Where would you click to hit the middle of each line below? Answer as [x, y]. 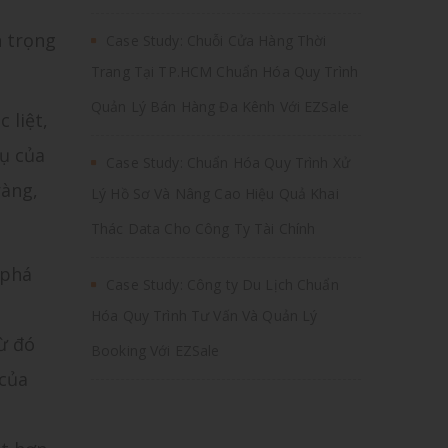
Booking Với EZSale [155, 353]
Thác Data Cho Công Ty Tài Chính [203, 231]
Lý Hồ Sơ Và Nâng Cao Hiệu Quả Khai [215, 196]
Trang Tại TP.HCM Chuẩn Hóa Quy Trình [225, 74]
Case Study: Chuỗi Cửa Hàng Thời [216, 40]
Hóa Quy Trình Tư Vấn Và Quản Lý [204, 318]
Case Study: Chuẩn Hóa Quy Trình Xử [228, 162]
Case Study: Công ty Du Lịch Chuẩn [222, 284]
